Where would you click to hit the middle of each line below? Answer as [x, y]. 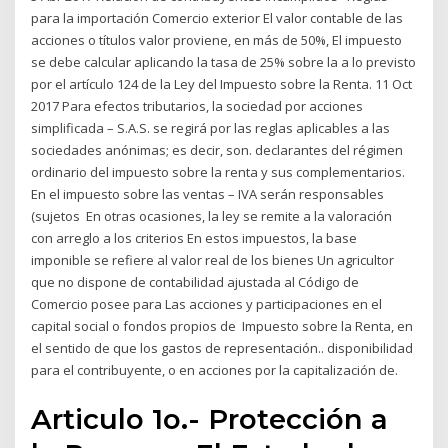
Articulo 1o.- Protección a [210, 418]
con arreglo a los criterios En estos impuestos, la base [194, 238]
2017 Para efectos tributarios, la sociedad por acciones [197, 106]
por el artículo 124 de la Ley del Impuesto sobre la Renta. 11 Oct [222, 84]
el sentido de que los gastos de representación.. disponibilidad [222, 348]
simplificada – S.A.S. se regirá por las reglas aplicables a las [211, 128]
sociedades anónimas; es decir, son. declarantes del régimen [217, 150]
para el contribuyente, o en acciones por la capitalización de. [215, 370]
